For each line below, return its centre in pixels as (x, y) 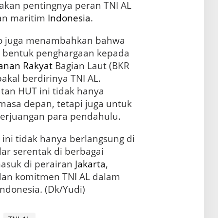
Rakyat (37, 66)
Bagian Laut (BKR (91, 66)
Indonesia (69, 18)
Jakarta (90, 164)
